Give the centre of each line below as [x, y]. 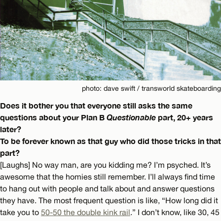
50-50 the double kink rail [86, 212]
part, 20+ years [184, 117]
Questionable [131, 117]
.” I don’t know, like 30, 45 [175, 212]
